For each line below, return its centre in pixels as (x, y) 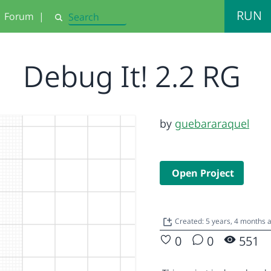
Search (67, 22)
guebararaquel (212, 123)
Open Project (203, 173)
